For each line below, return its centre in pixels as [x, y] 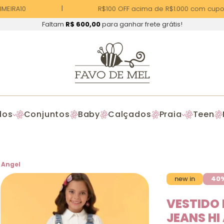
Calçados [130, 114]
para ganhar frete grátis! [141, 24]
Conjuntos [47, 114]
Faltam [53, 24]
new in [185, 179]
